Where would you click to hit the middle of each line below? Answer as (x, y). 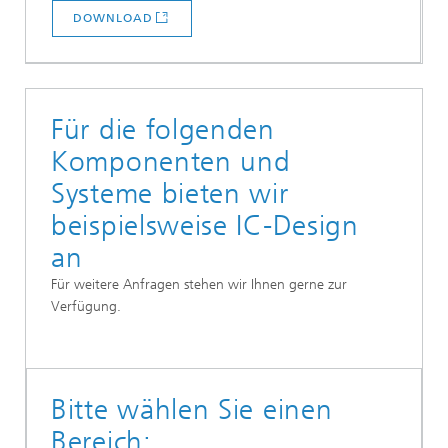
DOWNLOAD (113, 18)
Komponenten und (171, 162)
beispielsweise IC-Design (205, 226)
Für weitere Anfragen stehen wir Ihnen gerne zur (199, 285)
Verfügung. (86, 307)
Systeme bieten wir (170, 194)
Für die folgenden (163, 130)
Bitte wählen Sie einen (192, 410)
